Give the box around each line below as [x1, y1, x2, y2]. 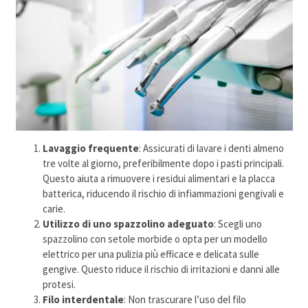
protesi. [43, 278, 76, 291]
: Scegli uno [214, 217, 263, 230]
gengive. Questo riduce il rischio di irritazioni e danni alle [43, 263, 280, 276]
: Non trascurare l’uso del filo [124, 293, 247, 306]
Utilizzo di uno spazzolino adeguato [43, 217, 214, 230]
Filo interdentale [43, 293, 124, 306]
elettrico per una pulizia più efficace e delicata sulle [43, 247, 260, 261]
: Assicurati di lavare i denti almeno [139, 142, 285, 155]
